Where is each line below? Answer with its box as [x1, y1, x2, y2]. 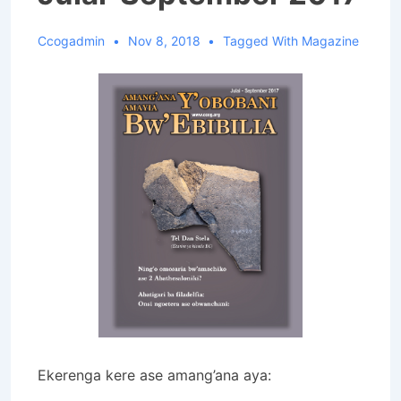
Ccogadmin [38, 32, 105, 48]
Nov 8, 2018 [127, 32, 200, 48]
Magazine [302, 32, 360, 48]
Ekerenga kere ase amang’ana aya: [38, 365, 271, 384]
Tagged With [223, 32, 303, 48]
